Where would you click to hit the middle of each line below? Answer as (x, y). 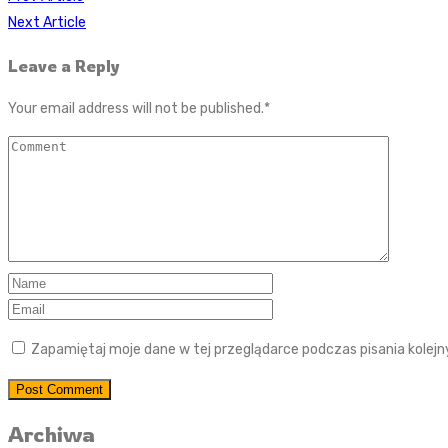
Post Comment (59, 390)
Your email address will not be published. (136, 109)
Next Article (47, 23)
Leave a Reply (64, 65)
